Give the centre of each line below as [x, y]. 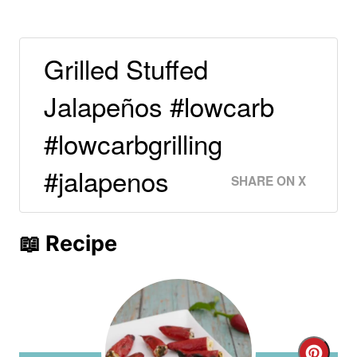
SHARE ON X [269, 181]
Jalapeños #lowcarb [159, 106]
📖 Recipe [68, 244]
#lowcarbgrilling [133, 143]
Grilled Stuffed [126, 69]
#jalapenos [106, 181]
